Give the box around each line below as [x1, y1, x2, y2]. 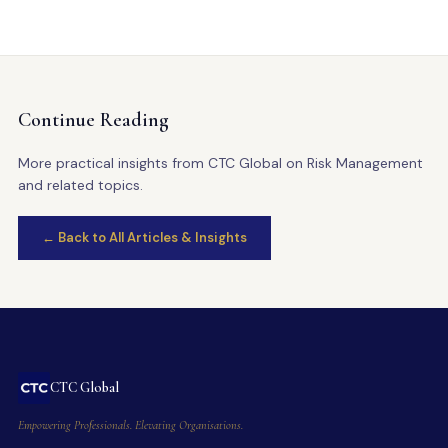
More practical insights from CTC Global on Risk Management [17, 154, 423, 172]
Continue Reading [17, 108, 169, 132]
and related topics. [17, 176, 143, 194]
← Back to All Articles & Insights [41, 229, 247, 246]
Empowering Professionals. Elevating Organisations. [17, 418, 243, 432]
